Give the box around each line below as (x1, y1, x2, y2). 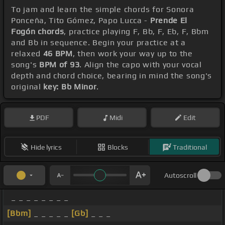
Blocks (107, 143, 128, 151)
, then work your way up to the (72, 49, 193, 59)
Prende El (150, 16, 188, 26)
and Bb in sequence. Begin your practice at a (11, 38, 186, 48)
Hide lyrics (30, 143, 62, 151)
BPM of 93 (39, 60, 80, 70)
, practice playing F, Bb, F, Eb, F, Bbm (64, 27, 209, 37)
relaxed (11, 49, 43, 59)
